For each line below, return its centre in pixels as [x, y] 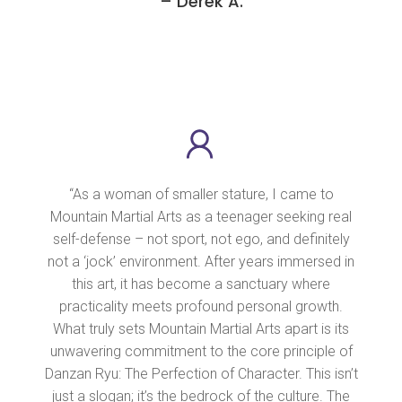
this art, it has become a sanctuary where [201, 284]
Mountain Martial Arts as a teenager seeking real [201, 217]
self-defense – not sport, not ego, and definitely [201, 240]
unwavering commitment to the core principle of [201, 352]
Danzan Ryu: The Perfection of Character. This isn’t [201, 374]
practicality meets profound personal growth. [201, 307]
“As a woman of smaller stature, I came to [201, 195]
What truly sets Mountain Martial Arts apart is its [201, 329]
